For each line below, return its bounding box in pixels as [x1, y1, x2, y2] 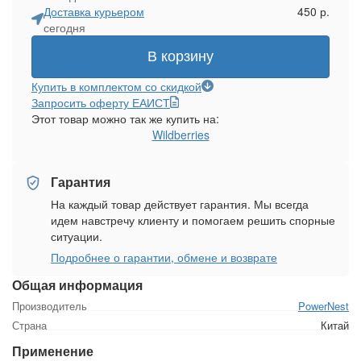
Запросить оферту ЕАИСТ [31, 93, 170, 110]
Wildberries [151, 126, 210, 143]
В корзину [147, 48, 214, 64]
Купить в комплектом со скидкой [31, 77, 201, 94]
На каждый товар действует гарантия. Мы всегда [51, 195, 309, 212]
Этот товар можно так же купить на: [31, 110, 219, 127]
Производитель [12, 297, 87, 313]
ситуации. [51, 227, 102, 244]
